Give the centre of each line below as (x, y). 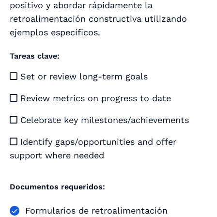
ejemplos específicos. (55, 32)
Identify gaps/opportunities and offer (97, 142)
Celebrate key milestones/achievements (103, 120)
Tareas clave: (35, 56)
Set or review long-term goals (83, 77)
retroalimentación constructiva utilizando (98, 19)
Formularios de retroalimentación (96, 211)
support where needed (57, 155)
